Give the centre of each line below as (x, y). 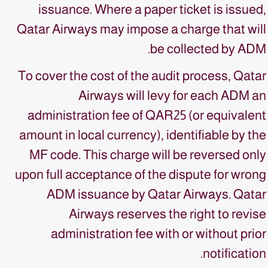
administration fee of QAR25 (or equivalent (147, 115)
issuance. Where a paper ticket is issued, (152, 9)
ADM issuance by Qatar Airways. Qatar (156, 194)
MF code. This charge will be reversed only (148, 155)
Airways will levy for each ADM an (172, 95)
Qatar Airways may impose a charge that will (141, 29)
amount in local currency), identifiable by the (143, 135)
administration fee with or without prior (159, 234)
